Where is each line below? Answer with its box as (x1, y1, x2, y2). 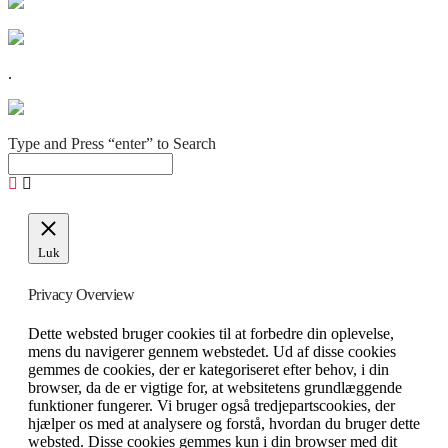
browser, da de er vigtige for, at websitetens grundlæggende (28, 378, 402, 396)
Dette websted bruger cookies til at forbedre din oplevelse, (28, 324, 394, 342)
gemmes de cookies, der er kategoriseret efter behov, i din (28, 360, 389, 378)
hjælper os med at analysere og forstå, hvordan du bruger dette (28, 414, 420, 432)
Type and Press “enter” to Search (8, 135, 216, 153)
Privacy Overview (28, 285, 135, 303)
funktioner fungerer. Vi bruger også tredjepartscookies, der (28, 396, 395, 414)
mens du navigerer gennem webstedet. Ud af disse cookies (28, 342, 396, 360)
